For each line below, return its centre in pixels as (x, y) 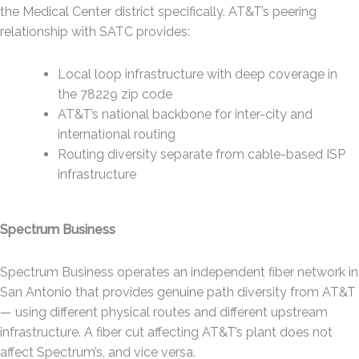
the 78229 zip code (115, 94)
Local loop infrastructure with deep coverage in (198, 74)
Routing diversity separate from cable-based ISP (202, 154)
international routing (117, 134)
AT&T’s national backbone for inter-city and (185, 114)
